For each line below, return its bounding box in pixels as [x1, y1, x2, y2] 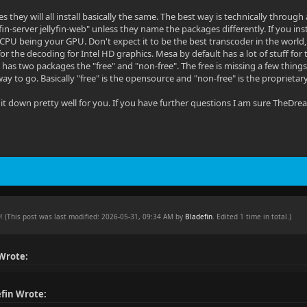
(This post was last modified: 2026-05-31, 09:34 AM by [5, 212, 186, 221]
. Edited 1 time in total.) [212, 212, 292, 221]
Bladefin [185, 212, 213, 221]
